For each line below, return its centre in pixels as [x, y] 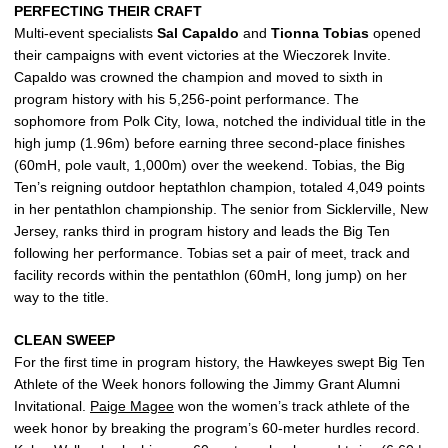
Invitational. [52, 406]
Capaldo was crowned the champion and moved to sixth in [198, 77]
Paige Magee [132, 406]
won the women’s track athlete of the [292, 406]
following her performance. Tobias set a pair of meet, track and [212, 253]
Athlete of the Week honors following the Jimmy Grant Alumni [207, 384]
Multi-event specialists [85, 33]
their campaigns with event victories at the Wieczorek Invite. [202, 55]
